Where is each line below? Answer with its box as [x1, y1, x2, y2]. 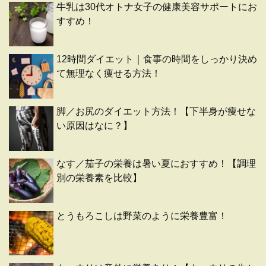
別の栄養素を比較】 [56, 173, 142, 183]
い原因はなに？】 [56, 121, 132, 131]
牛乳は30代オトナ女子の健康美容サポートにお [56, 2, 257, 12]
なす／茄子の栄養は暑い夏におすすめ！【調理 [56, 159, 256, 169]
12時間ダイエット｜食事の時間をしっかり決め [56, 54, 257, 65]
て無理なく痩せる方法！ [56, 68, 161, 79]
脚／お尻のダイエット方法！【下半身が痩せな [56, 106, 256, 117]
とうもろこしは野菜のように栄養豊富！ [56, 211, 227, 221]
